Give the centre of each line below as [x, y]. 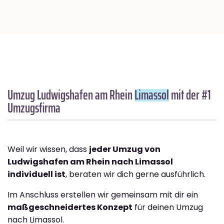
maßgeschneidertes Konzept [70, 207]
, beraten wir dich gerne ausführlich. [135, 174]
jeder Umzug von [125, 149]
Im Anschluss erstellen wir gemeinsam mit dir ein [103, 195]
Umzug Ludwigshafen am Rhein [71, 95]
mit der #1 [190, 95]
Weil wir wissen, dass [48, 149]
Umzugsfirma [34, 108]
